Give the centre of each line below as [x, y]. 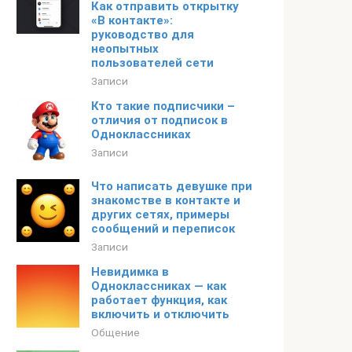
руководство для [143, 35]
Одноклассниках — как [159, 286]
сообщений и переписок [163, 229]
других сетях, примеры [160, 214]
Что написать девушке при [172, 186]
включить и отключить [160, 314]
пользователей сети [152, 63]
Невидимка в [130, 272]
